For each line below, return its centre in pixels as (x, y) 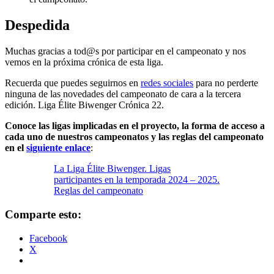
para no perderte (226, 83)
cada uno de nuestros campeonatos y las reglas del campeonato (134, 137)
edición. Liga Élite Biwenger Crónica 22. (84, 105)
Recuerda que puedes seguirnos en (73, 83)
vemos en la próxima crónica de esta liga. (84, 62)
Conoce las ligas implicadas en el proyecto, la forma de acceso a (135, 126)
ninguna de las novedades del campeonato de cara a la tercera (123, 94)
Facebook (48, 238)
